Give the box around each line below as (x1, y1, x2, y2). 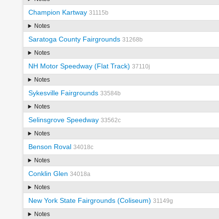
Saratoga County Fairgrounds (28, 35, 120, 44)
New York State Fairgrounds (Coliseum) (28, 197, 151, 205)
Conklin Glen (28, 170, 68, 178)
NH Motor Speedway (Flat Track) (28, 62, 130, 70)
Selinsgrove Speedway (28, 116, 99, 124)
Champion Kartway (28, 8, 87, 17)
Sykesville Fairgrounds (28, 89, 98, 97)
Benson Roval (28, 143, 71, 151)
